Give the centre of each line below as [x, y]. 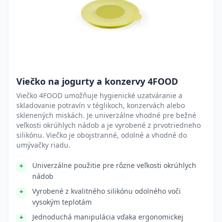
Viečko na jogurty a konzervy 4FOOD [97, 81]
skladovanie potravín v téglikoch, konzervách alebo [101, 105]
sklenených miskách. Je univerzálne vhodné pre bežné [106, 115]
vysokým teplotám [62, 202]
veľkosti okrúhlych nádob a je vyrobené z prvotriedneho [109, 125]
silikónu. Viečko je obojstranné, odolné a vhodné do [102, 135]
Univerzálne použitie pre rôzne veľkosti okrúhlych [114, 165]
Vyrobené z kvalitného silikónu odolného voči [107, 191]
